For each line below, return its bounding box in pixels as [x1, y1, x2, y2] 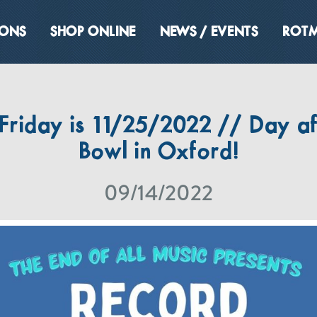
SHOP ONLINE [50, 25, 136, 40]
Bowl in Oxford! [79, 140, 238, 165]
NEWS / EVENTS [160, 25, 258, 40]
